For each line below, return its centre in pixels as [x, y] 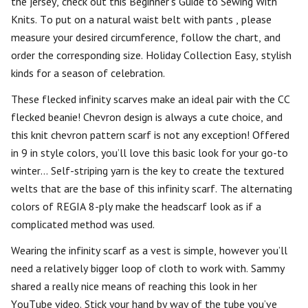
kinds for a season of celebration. [88, 73]
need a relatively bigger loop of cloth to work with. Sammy [148, 268]
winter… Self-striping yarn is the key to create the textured [147, 170]
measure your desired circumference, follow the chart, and [146, 37]
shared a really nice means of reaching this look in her [134, 286]
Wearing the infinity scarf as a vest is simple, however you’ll [149, 250]
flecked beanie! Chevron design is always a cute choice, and [147, 117]
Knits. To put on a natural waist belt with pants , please [141, 19]
